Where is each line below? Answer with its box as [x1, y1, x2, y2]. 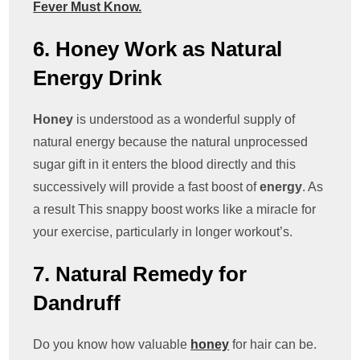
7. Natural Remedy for [33, 262, 247, 287]
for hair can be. [229, 337, 317, 352]
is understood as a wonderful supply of [76, 112, 296, 127]
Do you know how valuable [33, 337, 191, 352]
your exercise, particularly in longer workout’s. [33, 225, 293, 239]
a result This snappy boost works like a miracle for [33, 202, 317, 217]
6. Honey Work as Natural [33, 37, 283, 62]
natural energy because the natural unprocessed [33, 135, 309, 149]
